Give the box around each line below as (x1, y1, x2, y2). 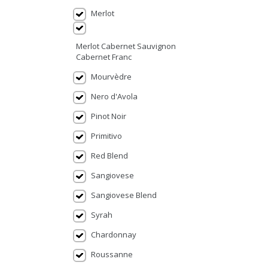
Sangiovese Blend (91, 190, 157, 200)
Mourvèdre (91, 71, 132, 82)
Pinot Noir (91, 111, 126, 121)
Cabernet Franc (76, 51, 132, 62)
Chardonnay (91, 229, 136, 240)
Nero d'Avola (91, 91, 138, 102)
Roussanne (91, 249, 133, 260)
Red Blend (91, 150, 128, 161)
